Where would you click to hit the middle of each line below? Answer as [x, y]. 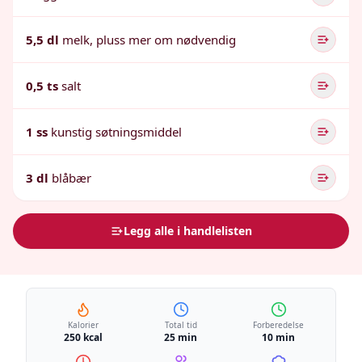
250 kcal [84, 337]
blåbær [72, 178]
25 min [181, 337]
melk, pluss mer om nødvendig [149, 40]
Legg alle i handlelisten [187, 231]
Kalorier [84, 325]
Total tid [181, 325]
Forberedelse [279, 325]
